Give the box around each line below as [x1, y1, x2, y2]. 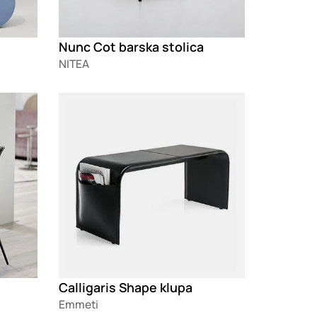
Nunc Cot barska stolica [59, 38, 204, 55]
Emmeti [59, 296, 99, 313]
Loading [59, 92, 100, 108]
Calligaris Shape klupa [59, 279, 193, 296]
